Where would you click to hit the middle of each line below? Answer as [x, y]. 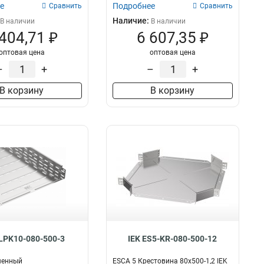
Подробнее [133, 6]
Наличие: [131, 21]
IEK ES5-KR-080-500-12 [173, 239]
